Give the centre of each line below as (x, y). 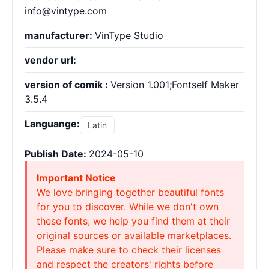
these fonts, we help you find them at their (133, 221)
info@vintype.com (66, 11)
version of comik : (68, 85)
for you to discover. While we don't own (128, 207)
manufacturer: (60, 35)
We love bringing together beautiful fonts (130, 192)
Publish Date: (57, 154)
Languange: (52, 124)
